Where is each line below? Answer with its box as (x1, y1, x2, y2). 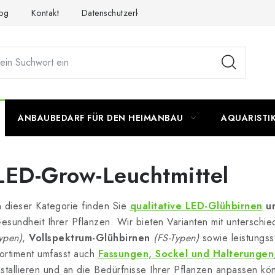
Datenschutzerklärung (81, 6, 165, 19)
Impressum (187, 6, 227, 19)
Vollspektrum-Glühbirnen (29, 231, 150, 245)
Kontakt (31, 6, 59, 19)
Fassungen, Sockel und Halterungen (98, 247, 274, 261)
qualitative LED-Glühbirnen (130, 199, 263, 213)
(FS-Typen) (153, 231, 199, 245)
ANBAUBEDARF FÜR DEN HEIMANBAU (18, 112, 184, 124)
